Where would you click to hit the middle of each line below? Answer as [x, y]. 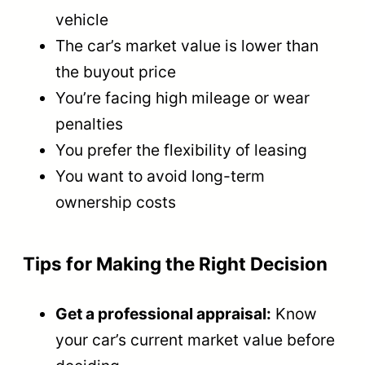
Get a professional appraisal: [163, 313]
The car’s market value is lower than [187, 45]
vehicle [82, 19]
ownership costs [116, 202]
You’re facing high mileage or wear [182, 97]
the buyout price [116, 71]
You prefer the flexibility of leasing [181, 150]
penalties [89, 123]
